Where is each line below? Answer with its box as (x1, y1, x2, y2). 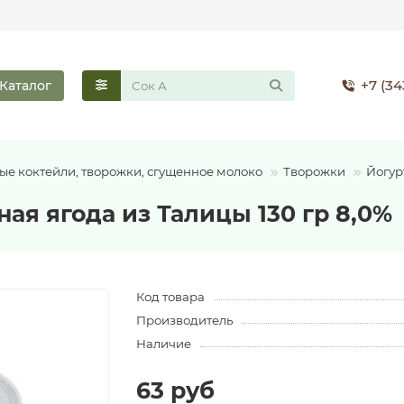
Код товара (135, 289, 205, 305)
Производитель (135, 313, 233, 328)
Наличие (135, 336, 191, 352)
